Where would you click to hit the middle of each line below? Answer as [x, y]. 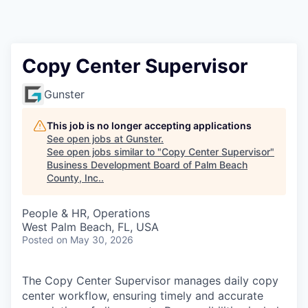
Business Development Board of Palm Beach [147, 165]
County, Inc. [74, 178]
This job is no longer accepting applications [149, 125]
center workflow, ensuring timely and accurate [143, 296]
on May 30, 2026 [95, 240]
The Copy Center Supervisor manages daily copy [150, 280]
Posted [38, 240]
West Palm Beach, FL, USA [90, 227]
